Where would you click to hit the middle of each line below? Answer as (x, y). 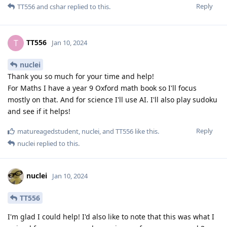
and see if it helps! (39, 111)
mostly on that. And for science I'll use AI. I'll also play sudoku (112, 99)
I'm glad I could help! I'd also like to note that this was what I (111, 216)
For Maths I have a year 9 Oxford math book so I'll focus (102, 88)
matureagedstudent (48, 131)
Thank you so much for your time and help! (81, 76)
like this (145, 131)
